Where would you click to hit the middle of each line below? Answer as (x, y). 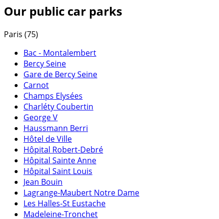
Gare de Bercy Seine (60, 75)
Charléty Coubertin (58, 107)
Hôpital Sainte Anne (60, 161)
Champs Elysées (53, 96)
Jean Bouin (43, 182)
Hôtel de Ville (48, 139)
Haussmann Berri (56, 128)
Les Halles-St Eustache (65, 204)
